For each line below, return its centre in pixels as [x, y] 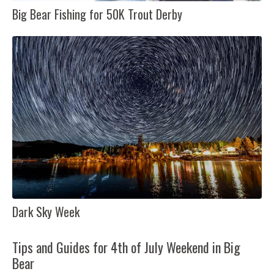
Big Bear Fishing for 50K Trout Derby [97, 14]
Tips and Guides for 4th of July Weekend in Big [126, 247]
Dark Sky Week [46, 211]
